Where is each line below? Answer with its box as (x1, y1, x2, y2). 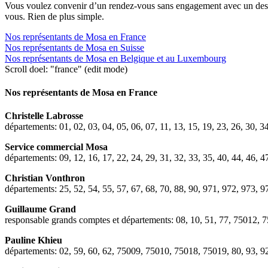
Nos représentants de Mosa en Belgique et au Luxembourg (5, 53, 226, 63)
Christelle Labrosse (5, 111, 83, 121)
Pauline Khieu (5, 235, 62, 246)
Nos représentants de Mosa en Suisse (5, 42, 144, 53)
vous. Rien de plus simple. (5, 11, 104, 22)
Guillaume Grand (5, 204, 76, 215)
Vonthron (45, 173, 85, 184)
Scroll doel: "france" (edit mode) (5, 63, 127, 74)
